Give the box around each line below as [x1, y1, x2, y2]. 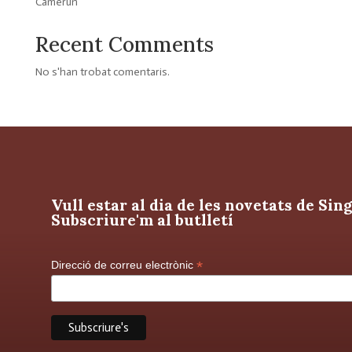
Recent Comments [35, 31, 214, 57]
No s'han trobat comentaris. [35, 64, 170, 79]
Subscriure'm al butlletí [50, 209, 233, 229]
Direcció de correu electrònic [50, 258, 196, 271]
